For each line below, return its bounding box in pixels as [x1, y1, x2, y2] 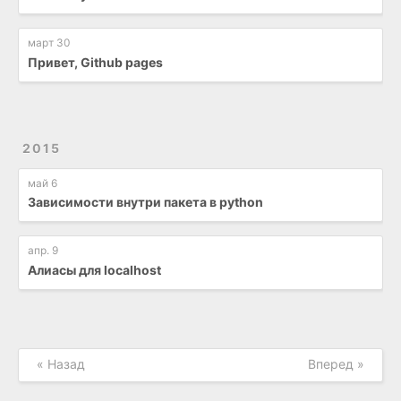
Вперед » [308, 356, 364, 372]
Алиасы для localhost [28, 262, 161, 278]
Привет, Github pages [28, 54, 163, 70]
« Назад [37, 356, 85, 372]
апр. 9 [28, 243, 58, 258]
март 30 [28, 35, 70, 49]
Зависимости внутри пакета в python [28, 194, 263, 210]
